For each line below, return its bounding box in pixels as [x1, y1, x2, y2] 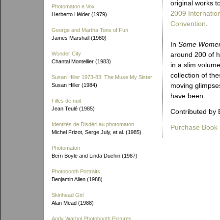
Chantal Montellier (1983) [52, 58, 111, 64]
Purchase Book [170, 123, 218, 131]
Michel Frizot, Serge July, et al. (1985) [52, 129, 141, 135]
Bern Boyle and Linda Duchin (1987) [52, 153, 137, 159]
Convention [170, 20, 206, 27]
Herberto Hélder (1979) [52, 11, 107, 17]
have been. [170, 92, 205, 100]
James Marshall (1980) [52, 35, 107, 41]
